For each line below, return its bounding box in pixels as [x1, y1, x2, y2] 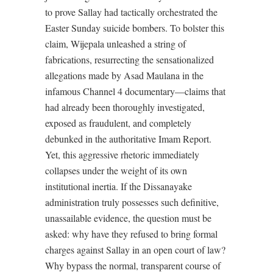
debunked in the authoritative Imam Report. [45, 132, 211, 145]
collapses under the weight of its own [45, 164, 187, 177]
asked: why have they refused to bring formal [45, 227, 218, 240]
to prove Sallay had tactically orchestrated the [45, 5, 218, 18]
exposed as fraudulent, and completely [45, 116, 191, 129]
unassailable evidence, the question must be [45, 211, 211, 224]
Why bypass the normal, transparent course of [45, 259, 221, 272]
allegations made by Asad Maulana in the [45, 69, 204, 82]
